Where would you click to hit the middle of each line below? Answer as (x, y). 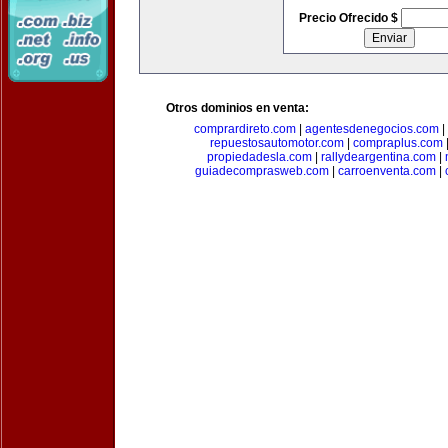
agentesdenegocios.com (371, 129)
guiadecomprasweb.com (262, 171)
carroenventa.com (387, 171)
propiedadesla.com (259, 157)
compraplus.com (398, 143)
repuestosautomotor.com (277, 143)
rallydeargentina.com (378, 157)
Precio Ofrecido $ (349, 18)
